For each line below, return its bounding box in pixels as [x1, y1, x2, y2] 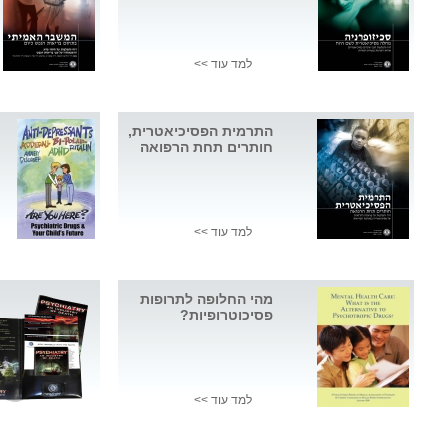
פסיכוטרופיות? [180, 307, 273, 324]
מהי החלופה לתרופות [140, 291, 273, 308]
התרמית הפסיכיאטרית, [128, 123, 273, 140]
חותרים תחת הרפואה [140, 139, 273, 156]
